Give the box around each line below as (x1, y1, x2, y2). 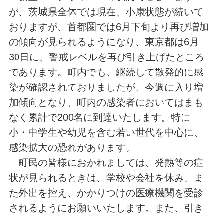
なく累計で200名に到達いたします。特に (8, 112, 190, 123)
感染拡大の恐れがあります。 (8, 142, 135, 153)
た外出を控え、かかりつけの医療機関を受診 (8, 187, 203, 199)
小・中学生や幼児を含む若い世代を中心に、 (8, 127, 203, 138)
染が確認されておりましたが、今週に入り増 (8, 82, 203, 93)
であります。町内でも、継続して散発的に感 (8, 67, 203, 78)
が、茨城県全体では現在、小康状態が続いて (8, 6, 203, 18)
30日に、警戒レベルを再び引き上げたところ (8, 52, 204, 63)
